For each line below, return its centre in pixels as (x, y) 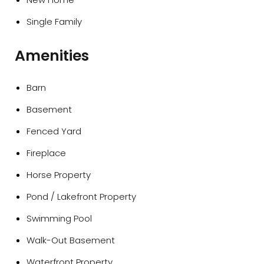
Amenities (52, 56)
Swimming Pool (59, 218)
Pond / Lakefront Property (81, 197)
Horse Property (59, 175)
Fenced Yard (54, 131)
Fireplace (46, 153)
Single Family (54, 22)
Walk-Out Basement (71, 240)
